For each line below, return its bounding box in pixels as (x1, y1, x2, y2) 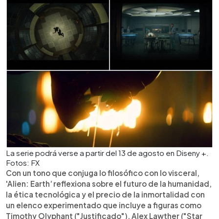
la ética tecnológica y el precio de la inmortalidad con (6, 190, 205, 199)
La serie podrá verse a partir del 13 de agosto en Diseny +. (6, 148, 209, 157)
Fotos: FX (6, 158, 40, 167)
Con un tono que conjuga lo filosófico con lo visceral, (6, 168, 199, 177)
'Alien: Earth (6, 179, 50, 188)
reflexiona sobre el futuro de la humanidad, (52, 179, 212, 188)
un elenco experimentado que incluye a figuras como (6, 200, 201, 210)
